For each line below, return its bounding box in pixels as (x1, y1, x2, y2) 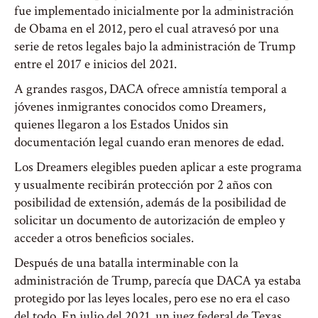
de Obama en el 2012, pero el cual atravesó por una (14, 20, 279, 38)
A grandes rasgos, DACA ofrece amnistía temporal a (14, 80, 287, 98)
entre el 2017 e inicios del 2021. (14, 55, 177, 73)
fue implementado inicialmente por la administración (14, 2, 294, 20)
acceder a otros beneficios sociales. (14, 229, 194, 247)
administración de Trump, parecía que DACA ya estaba (14, 272, 301, 290)
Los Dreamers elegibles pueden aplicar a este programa (14, 158, 302, 176)
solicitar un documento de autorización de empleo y (14, 212, 285, 229)
